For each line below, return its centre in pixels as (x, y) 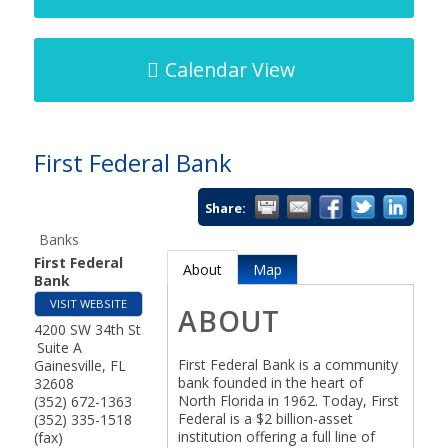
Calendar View (229, 69)
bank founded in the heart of (270, 382)
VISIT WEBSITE (88, 303)
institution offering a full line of (276, 436)
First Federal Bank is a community (287, 364)
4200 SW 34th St (87, 329)
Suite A (59, 347)
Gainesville (67, 365)
